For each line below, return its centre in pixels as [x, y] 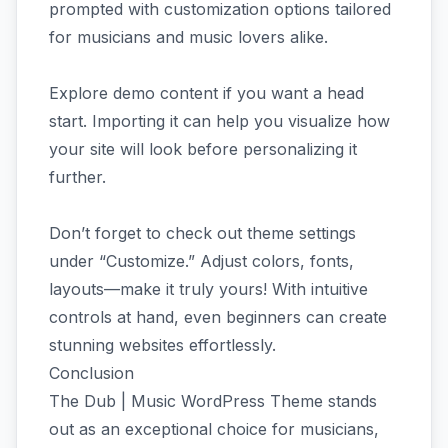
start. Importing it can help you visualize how [219, 120]
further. [80, 176]
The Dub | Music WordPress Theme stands [213, 400]
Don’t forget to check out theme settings [202, 232]
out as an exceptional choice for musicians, [214, 428]
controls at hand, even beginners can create [218, 316]
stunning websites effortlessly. [162, 344]
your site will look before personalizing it [203, 148]
